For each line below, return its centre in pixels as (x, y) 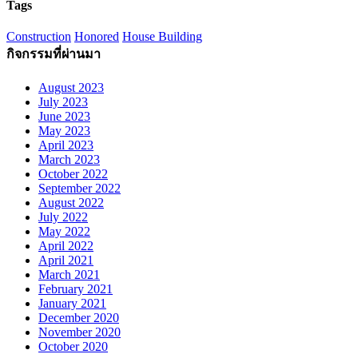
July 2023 (63, 102)
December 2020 (79, 318)
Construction (39, 36)
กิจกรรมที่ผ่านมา (54, 54)
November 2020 (80, 332)
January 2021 (72, 304)
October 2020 (73, 347)
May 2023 (64, 131)
